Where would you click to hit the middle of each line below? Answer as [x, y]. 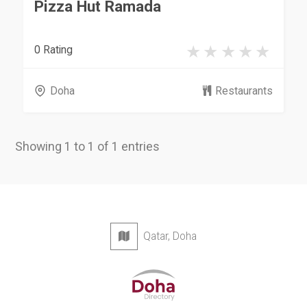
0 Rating [54, 49]
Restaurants [244, 90]
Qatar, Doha [168, 236]
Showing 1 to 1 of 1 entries [88, 147]
